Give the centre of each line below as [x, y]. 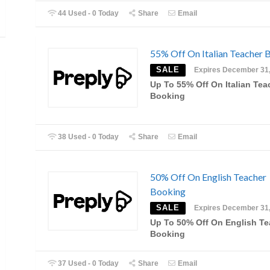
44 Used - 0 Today [88, 14]
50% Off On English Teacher [208, 177]
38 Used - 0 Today [88, 137]
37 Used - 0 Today [88, 263]
